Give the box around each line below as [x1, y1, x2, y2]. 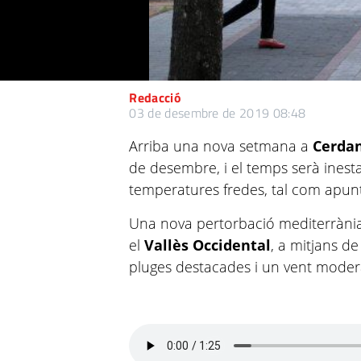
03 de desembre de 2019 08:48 [129, 103, 306, 122]
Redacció [129, 88, 181, 107]
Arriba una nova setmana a [129, 136, 313, 156]
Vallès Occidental [144, 235, 272, 255]
